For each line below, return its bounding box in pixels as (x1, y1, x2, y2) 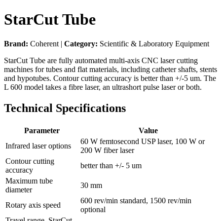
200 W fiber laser (80, 146, 134, 154)
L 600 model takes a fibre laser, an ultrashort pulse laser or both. (4, 82, 202, 91)
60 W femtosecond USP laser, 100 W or (80, 137, 205, 146)
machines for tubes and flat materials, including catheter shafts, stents (4, 65, 217, 74)
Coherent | (28, 39, 64, 48)
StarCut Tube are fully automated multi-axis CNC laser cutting (4, 56, 198, 65)
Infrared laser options (5, 141, 71, 150)
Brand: (4, 39, 28, 48)
